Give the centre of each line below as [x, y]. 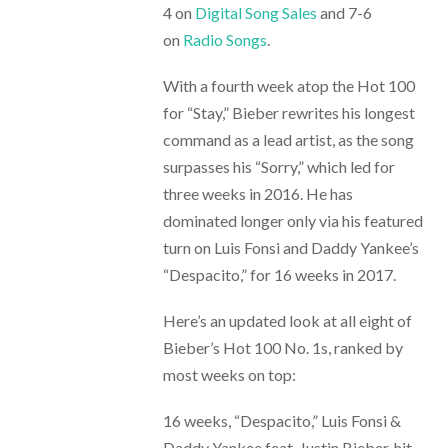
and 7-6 [344, 12]
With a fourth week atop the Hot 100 [288, 85]
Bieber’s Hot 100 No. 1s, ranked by [282, 348]
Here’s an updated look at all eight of [287, 321]
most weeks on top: [229, 375]
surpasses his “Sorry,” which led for [278, 166]
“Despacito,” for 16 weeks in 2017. [279, 274]
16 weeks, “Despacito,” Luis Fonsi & [281, 421]
